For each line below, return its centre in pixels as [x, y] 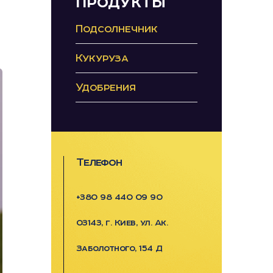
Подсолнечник [116, 29]
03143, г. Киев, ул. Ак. [122, 222]
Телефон [99, 162]
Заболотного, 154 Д [119, 248]
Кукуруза [102, 58]
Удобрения [105, 87]
